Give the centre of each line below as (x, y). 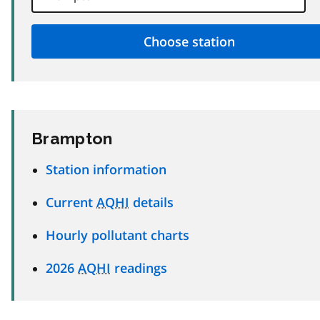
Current (71, 202)
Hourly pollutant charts (117, 235)
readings (139, 267)
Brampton (72, 138)
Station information (106, 169)
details (151, 202)
